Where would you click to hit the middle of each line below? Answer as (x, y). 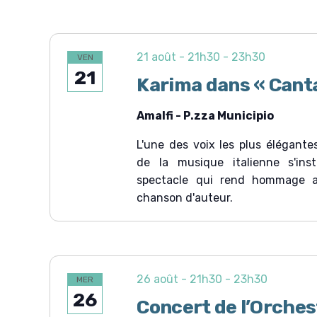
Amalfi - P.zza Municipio (206, 116)
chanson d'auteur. (185, 198)
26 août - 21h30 (180, 279)
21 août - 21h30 (179, 57)
